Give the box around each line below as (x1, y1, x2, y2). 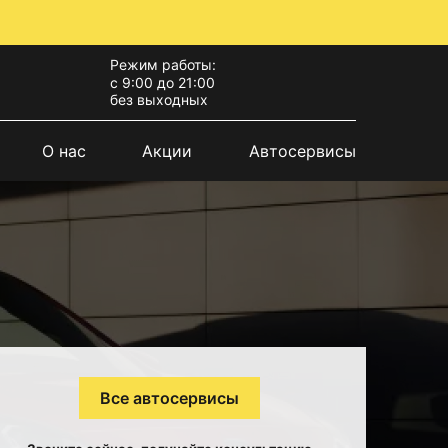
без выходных (109, 91, 208, 109)
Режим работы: (109, 56, 216, 74)
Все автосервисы (99, 387, 239, 408)
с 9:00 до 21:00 (109, 74, 215, 92)
